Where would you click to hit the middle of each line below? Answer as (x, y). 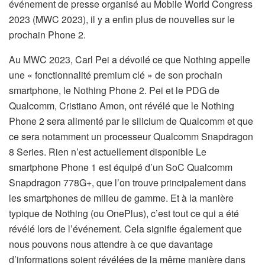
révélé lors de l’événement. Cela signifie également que (125, 229)
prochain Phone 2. (47, 35)
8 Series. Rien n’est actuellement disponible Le (108, 152)
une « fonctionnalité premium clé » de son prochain (116, 75)
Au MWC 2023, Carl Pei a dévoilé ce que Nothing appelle (130, 59)
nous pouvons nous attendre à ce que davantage (111, 244)
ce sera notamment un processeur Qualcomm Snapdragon (131, 136)
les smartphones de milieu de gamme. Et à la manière (121, 198)
